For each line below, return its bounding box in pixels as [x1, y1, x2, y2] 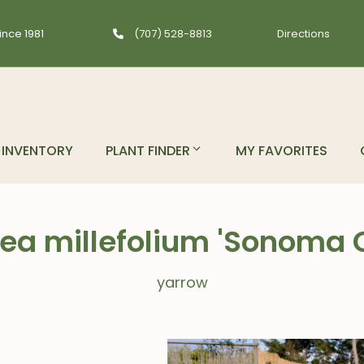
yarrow [156, 272, 208, 292]
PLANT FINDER [106, 141, 190, 160]
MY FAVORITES [236, 141, 327, 160]
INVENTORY [2, 141, 73, 160]
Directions [277, 25, 330, 41]
